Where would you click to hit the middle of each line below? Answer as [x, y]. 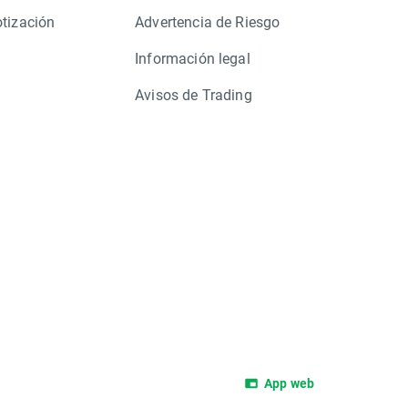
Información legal [193, 58]
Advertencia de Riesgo [208, 21]
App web [289, 383]
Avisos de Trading [194, 94]
